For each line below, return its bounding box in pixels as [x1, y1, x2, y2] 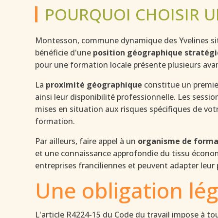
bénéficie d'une [35, 47, 93, 58]
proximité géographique [46, 79, 142, 90]
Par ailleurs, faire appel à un [35, 136, 138, 146]
